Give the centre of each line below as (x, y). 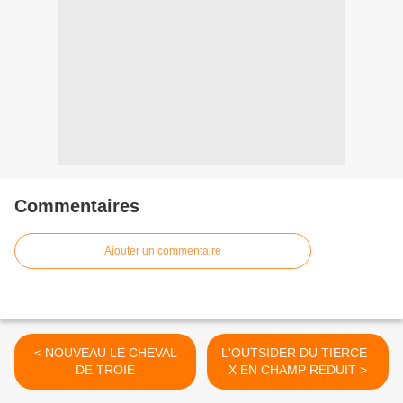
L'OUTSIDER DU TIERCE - (298, 353)
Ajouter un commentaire (163, 251)
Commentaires (77, 206)
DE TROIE (105, 370)
